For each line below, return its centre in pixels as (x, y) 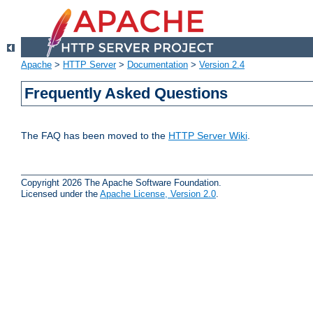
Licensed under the (60, 194)
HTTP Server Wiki (208, 136)
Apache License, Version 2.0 (158, 194)
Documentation (158, 65)
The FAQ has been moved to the (95, 136)
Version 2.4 (222, 65)
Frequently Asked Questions (126, 94)
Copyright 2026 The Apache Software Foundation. (121, 182)
